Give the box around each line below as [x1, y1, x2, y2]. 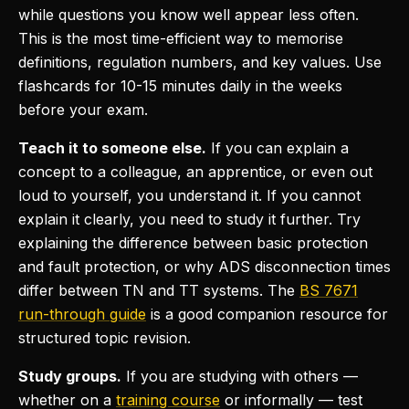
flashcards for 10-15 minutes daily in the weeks [18, 77, 342, 95]
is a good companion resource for [151, 305, 388, 323]
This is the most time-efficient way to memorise [18, 29, 343, 47]
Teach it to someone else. [18, 139, 206, 157]
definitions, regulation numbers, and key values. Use [18, 53, 382, 71]
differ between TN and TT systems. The [18, 281, 295, 299]
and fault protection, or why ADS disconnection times [18, 257, 391, 276]
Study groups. [18, 367, 121, 385]
